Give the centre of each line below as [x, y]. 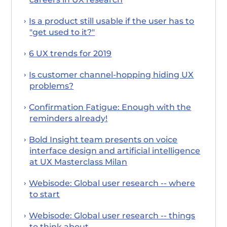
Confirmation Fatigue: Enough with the [110, 107]
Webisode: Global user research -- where [112, 183]
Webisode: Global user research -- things [112, 215]
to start [45, 194]
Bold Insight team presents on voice [103, 139]
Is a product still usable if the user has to [112, 21]
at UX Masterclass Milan [79, 162]
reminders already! [69, 118]
